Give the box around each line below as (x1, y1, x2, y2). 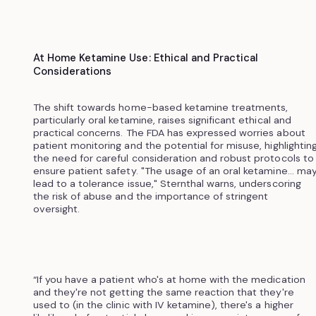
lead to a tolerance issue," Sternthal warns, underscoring (32, 176, 301, 190)
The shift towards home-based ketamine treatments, (32, 100, 288, 114)
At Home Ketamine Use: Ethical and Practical (32, 50, 259, 65)
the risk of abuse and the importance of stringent (32, 189, 269, 202)
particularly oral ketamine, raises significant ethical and (32, 113, 291, 126)
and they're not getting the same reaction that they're (32, 285, 294, 298)
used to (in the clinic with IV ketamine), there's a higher (32, 298, 293, 311)
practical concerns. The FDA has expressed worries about (32, 126, 305, 139)
